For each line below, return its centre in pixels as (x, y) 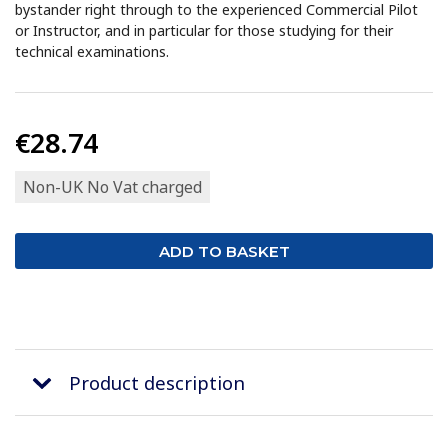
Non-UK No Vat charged (113, 187)
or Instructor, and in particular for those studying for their (204, 31)
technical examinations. (92, 52)
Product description (157, 383)
